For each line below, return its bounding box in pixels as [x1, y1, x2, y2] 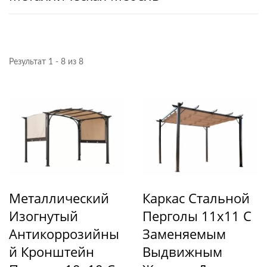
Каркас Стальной [142, 188, 250, 207]
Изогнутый [9, 206, 78, 225]
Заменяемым [142, 224, 226, 243]
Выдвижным [142, 242, 222, 260]
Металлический [9, 188, 109, 207]
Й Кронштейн [9, 242, 94, 260]
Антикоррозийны [9, 224, 119, 243]
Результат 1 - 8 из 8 [9, 57, 83, 66]
